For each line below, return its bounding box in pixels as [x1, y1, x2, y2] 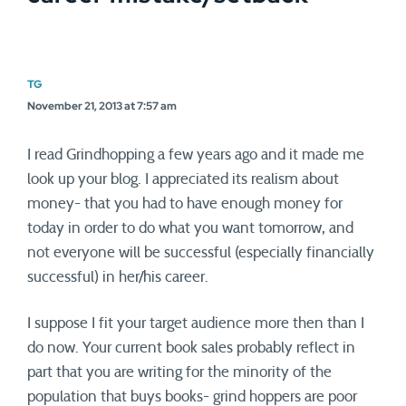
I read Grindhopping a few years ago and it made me [27, 147, 364, 162]
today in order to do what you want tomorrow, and [27, 220, 353, 236]
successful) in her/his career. [27, 269, 208, 285]
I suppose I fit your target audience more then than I [27, 315, 364, 331]
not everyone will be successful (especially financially [27, 245, 374, 260]
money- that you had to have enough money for [27, 196, 343, 211]
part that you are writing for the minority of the [27, 364, 332, 380]
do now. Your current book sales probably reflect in [27, 340, 355, 355]
